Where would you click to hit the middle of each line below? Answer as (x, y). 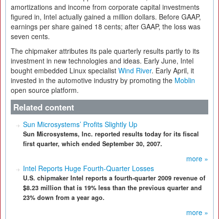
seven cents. (30, 36)
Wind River (135, 70)
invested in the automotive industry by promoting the (93, 80)
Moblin (185, 80)
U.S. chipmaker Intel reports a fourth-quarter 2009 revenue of (114, 178)
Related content (44, 107)
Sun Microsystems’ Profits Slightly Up (80, 124)
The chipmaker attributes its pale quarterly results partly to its (105, 51)
